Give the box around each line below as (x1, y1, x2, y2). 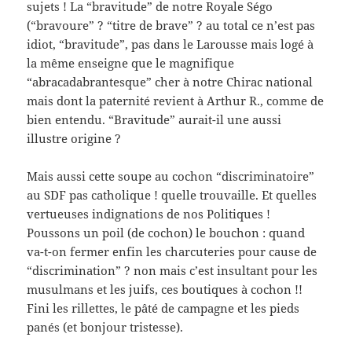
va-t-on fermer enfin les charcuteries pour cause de (27, 243, 317, 259)
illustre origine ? (27, 130, 122, 146)
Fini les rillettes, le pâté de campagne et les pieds (27, 299, 300, 316)
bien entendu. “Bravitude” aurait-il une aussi (27, 111, 282, 127)
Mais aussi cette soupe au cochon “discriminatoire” (27, 167, 315, 184)
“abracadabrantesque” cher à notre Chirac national (27, 73, 313, 90)
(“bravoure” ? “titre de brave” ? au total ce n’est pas (27, 16, 316, 33)
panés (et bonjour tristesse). (27, 318, 184, 335)
